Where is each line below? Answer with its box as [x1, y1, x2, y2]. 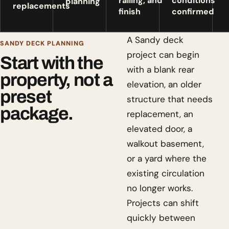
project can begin [127, 49, 199, 60]
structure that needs [127, 94, 213, 105]
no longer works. [127, 182, 193, 194]
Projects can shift [127, 197, 199, 209]
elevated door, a [127, 123, 192, 134]
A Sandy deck [127, 34, 184, 45]
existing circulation [127, 168, 204, 179]
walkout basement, [127, 138, 204, 149]
